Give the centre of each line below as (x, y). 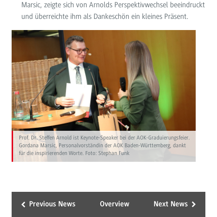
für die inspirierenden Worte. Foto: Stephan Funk (74, 154)
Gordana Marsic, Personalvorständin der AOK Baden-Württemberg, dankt (103, 146)
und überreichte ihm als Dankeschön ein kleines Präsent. (105, 16)
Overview (115, 205)
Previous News (52, 205)
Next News (171, 205)
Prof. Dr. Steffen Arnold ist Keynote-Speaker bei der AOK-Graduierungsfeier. (105, 138)
